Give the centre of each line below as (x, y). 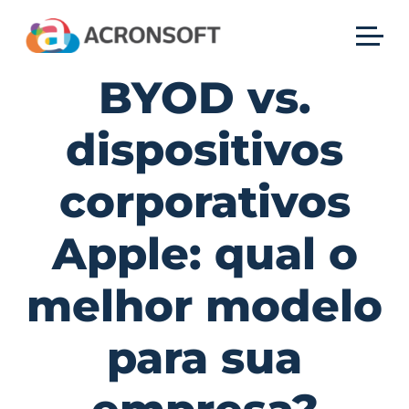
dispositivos (204, 150)
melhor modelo (204, 306)
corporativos (204, 202)
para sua (204, 358)
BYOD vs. (204, 98)
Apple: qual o (204, 254)
